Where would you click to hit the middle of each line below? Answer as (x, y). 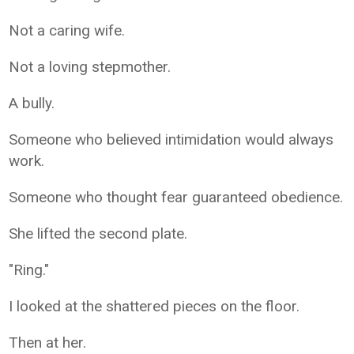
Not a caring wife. (67, 30)
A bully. (32, 103)
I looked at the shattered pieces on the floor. (154, 306)
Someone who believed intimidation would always (171, 139)
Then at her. (48, 342)
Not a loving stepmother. (90, 66)
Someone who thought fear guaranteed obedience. (176, 197)
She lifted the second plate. (98, 233)
